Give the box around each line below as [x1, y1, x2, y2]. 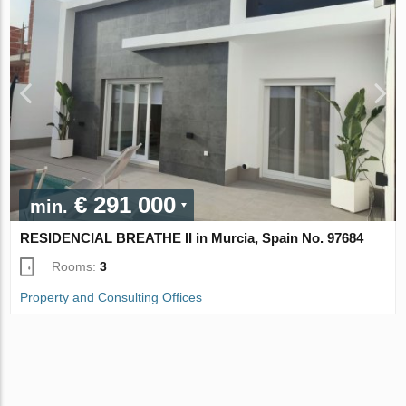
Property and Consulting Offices [20, 289, 203, 304]
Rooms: [52, 258, 101, 274]
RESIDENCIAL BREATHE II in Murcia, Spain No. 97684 [20, 229, 364, 246]
